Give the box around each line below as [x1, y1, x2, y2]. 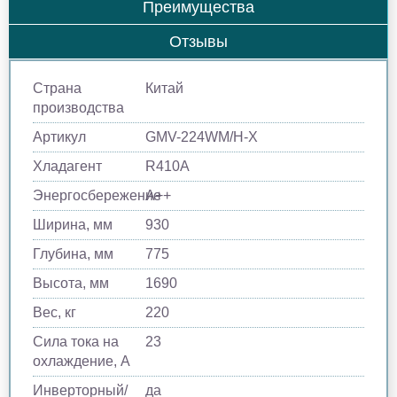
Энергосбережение [33, 187, 161, 203]
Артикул [33, 128, 86, 144]
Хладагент [33, 158, 102, 174]
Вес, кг [33, 304, 76, 320]
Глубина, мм [33, 245, 113, 261]
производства [33, 99, 124, 115]
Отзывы [168, 32, 228, 51]
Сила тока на [33, 333, 119, 349]
